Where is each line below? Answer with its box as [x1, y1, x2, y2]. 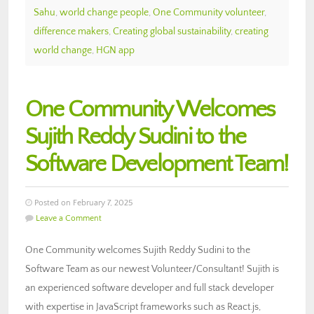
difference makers [34, 25, 109, 37]
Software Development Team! [25, 151, 289, 177]
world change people [60, 6, 149, 18]
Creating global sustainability [113, 25, 231, 37]
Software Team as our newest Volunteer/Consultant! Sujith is [25, 263, 279, 275]
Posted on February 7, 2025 [32, 198, 132, 207]
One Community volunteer [153, 6, 264, 18]
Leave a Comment [36, 213, 102, 223]
